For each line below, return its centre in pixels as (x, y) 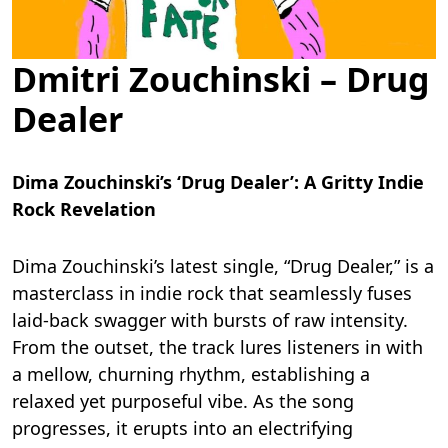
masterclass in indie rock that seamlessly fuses (212, 293)
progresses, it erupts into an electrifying (182, 428)
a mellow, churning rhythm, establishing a (191, 374)
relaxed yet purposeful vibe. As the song (183, 401)
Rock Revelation (84, 209)
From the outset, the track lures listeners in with (217, 347)
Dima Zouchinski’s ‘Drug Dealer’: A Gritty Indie (218, 182)
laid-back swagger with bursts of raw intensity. (210, 320)
